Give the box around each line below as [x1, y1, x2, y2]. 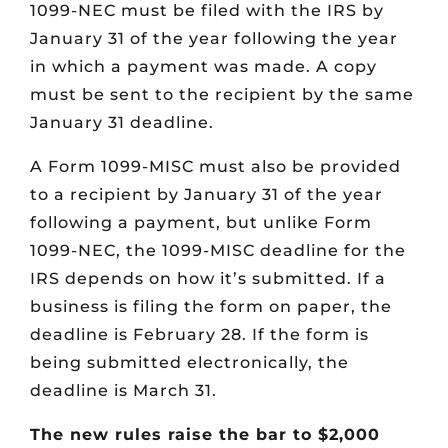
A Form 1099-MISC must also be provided [30, 157, 401, 177]
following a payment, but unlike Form [30, 213, 372, 233]
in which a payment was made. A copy [30, 57, 377, 77]
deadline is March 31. [30, 381, 217, 401]
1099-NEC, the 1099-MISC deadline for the [30, 241, 406, 261]
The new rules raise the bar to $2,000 [30, 425, 380, 445]
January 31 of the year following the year [30, 29, 398, 49]
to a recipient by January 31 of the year [30, 185, 383, 205]
